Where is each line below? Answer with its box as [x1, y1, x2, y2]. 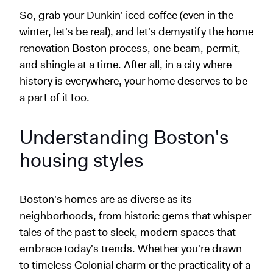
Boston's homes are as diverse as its [19, 192, 192, 207]
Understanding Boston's [19, 124, 229, 150]
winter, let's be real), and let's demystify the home [19, 24, 253, 39]
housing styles [19, 147, 143, 173]
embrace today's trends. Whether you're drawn [19, 241, 242, 256]
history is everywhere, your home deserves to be [19, 74, 247, 88]
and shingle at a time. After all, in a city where [19, 57, 232, 72]
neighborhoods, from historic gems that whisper [19, 208, 251, 223]
